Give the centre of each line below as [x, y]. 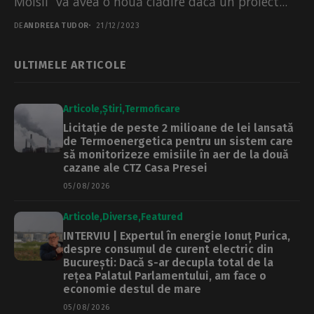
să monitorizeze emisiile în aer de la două [176, 154]
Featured [162, 217]
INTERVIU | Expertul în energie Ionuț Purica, [177, 235]
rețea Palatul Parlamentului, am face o [165, 275]
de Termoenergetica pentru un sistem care [178, 141]
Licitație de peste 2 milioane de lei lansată [178, 128]
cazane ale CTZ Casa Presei [135, 168]
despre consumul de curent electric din [168, 249]
